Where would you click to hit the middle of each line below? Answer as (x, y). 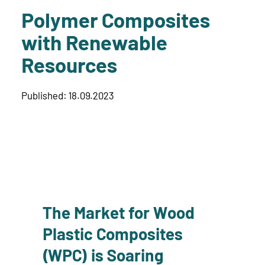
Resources (69, 65)
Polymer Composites (116, 20)
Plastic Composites (113, 233)
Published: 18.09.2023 (67, 95)
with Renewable (94, 42)
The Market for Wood (119, 212)
